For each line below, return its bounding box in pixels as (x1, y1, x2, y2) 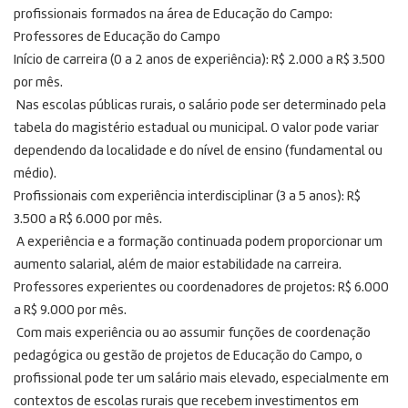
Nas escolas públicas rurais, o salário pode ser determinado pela (14, 98, 386, 113)
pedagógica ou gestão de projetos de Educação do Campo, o (14, 349, 362, 363)
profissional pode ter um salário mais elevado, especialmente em (14, 372, 389, 386)
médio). (14, 167, 56, 181)
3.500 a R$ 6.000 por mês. (14, 212, 162, 227)
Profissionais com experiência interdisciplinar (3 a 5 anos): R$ (14, 189, 361, 204)
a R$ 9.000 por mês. (14, 303, 127, 318)
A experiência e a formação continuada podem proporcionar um (14, 235, 382, 250)
